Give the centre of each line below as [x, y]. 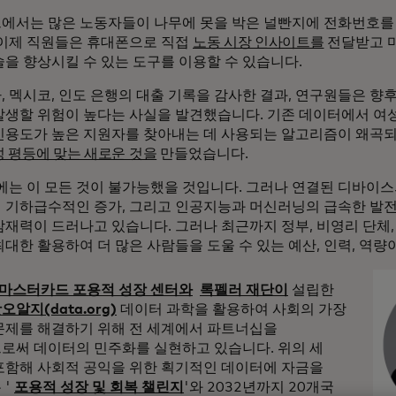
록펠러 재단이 [244, 290]
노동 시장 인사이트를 [259, 43]
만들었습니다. [203, 154]
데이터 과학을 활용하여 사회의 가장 [232, 310]
